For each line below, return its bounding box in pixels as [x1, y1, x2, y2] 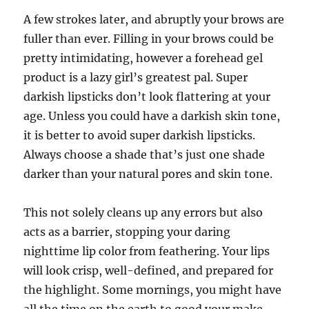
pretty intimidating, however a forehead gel [23, 51, 263, 65]
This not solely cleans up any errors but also [23, 206, 263, 219]
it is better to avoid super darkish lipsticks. [23, 128, 256, 142]
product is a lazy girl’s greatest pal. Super [23, 70, 248, 84]
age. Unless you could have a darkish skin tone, [23, 109, 281, 123]
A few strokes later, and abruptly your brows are [23, 12, 285, 26]
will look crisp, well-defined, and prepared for [23, 263, 274, 277]
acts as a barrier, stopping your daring [23, 225, 231, 239]
